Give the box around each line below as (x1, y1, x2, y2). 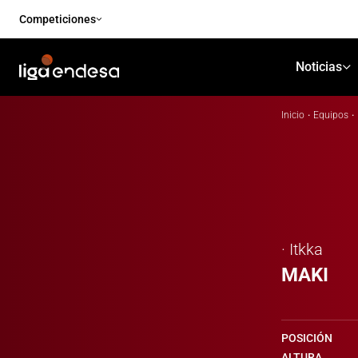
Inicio (281, 109, 304, 121)
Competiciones (19, 13, 96, 26)
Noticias (295, 59, 342, 74)
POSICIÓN (281, 332, 332, 344)
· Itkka (281, 240, 323, 259)
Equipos (313, 109, 348, 121)
